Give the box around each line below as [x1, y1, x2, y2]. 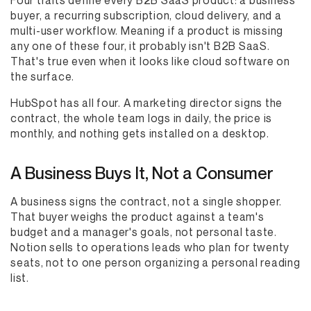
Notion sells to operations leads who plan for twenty [10, 240, 289, 254]
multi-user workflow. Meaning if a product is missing [10, 24, 283, 37]
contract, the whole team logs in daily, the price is [10, 111, 272, 125]
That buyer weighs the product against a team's [10, 210, 264, 224]
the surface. [10, 69, 74, 83]
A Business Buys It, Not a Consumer [10, 163, 274, 183]
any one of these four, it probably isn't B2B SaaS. [10, 39, 270, 53]
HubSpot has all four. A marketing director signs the [10, 96, 283, 110]
